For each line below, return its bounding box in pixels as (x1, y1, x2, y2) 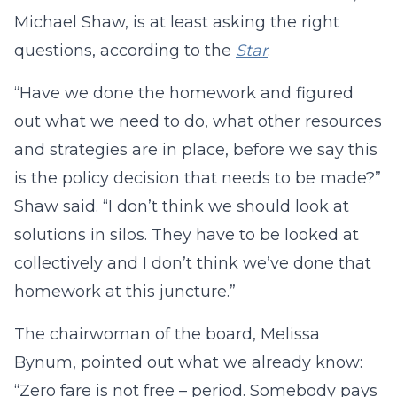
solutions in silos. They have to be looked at (14, 225, 359, 245)
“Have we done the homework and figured (14, 83, 354, 103)
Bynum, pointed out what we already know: (14, 353, 362, 372)
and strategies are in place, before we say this (14, 140, 378, 160)
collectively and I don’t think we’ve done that (14, 253, 371, 273)
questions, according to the (14, 41, 236, 60)
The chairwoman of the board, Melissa (14, 324, 320, 344)
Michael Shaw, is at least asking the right (14, 12, 339, 32)
